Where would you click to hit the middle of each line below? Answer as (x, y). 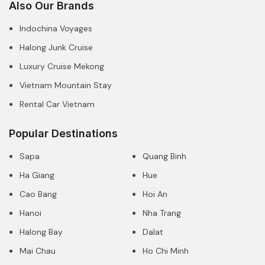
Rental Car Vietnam (57, 104)
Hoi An (155, 194)
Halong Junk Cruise (56, 47)
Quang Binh (164, 156)
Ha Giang (37, 175)
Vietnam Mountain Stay (66, 85)
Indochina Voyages (56, 28)
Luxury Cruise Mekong (62, 66)
